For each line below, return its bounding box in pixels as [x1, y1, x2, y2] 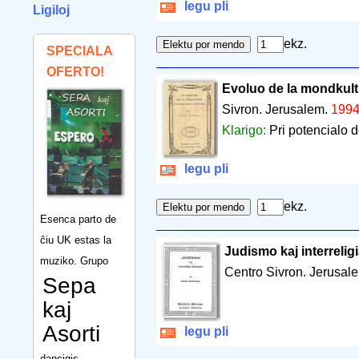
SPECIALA [46, 44, 112, 58]
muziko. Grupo [40, 254, 108, 267]
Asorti [42, 321, 100, 346]
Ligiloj [33, 3, 70, 17]
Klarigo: [221, 123, 269, 138]
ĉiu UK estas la [40, 233, 111, 246]
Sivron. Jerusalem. [221, 103, 331, 117]
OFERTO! [46, 65, 104, 79]
